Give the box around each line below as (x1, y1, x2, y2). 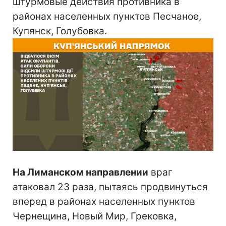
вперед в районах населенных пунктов (13, 196, 195, 208)
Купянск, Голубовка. (13, 25, 107, 37)
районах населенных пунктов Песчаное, (13, 10, 201, 22)
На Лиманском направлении (13, 166, 148, 179)
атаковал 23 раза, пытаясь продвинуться (13, 181, 208, 193)
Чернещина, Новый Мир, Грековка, (13, 210, 177, 222)
